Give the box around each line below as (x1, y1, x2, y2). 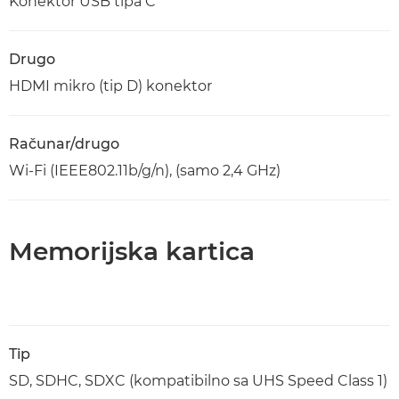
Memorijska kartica (9, 236, 255, 266)
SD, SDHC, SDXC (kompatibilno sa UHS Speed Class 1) (9, 372, 387, 389)
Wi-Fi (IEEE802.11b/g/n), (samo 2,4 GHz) (9, 162, 281, 179)
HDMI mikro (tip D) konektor (9, 77, 212, 94)
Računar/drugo (9, 135, 119, 152)
